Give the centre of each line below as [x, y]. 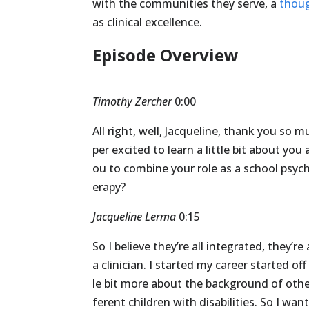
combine [146, 169]
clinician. [124, 265]
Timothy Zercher [132, 102]
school [261, 169]
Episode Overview [166, 55]
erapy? [109, 187]
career [232, 265]
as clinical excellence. [148, 22]
